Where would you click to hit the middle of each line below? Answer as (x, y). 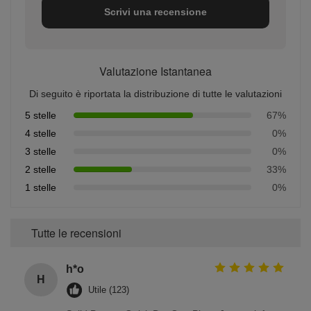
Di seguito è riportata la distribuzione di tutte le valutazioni (155, 94)
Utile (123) (109, 290)
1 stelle (41, 188)
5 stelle (41, 116)
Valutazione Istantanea (155, 72)
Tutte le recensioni (76, 233)
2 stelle (41, 170)
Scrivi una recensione (155, 12)
